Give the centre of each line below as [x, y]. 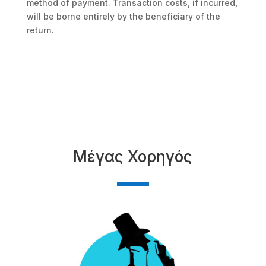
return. [40, 30]
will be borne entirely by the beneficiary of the [123, 16]
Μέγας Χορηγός [133, 156]
